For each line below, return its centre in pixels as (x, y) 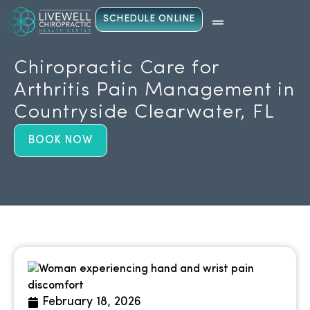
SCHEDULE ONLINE (149, 19)
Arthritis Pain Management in (154, 90)
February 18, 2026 (92, 302)
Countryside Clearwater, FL (144, 112)
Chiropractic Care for (117, 68)
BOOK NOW (61, 140)
